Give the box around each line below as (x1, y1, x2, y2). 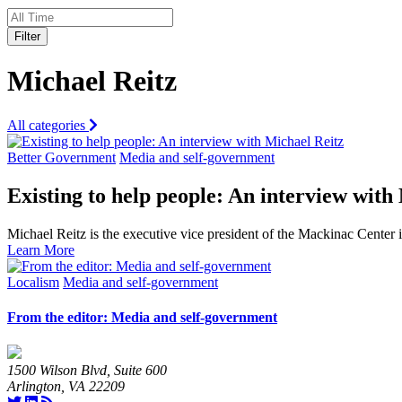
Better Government (7, 149, 116, 165)
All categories (7, 117, 89, 133)
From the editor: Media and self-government (7, 309, 277, 325)
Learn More (7, 241, 74, 258)
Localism (7, 274, 59, 290)
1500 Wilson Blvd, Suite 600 (7, 363, 167, 379)
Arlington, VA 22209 (7, 379, 125, 395)
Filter (14, 29, 40, 43)
